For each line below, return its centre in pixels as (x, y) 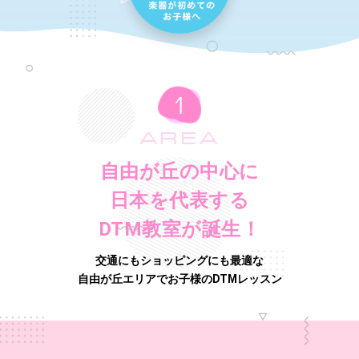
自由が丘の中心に (179, 171)
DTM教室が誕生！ (179, 229)
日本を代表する (179, 200)
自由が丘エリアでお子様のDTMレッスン (179, 278)
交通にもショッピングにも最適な (179, 260)
